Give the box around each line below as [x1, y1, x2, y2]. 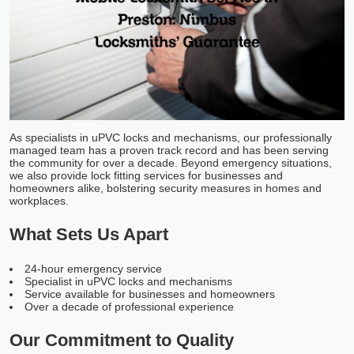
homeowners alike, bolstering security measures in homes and [9, 181, 322, 194]
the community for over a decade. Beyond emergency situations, [9, 156, 332, 169]
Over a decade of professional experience [24, 299, 234, 313]
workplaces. [9, 194, 69, 207]
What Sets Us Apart [9, 224, 168, 244]
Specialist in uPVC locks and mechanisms [24, 274, 232, 288]
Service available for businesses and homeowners [24, 287, 275, 300]
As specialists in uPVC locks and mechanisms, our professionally [9, 130, 332, 144]
